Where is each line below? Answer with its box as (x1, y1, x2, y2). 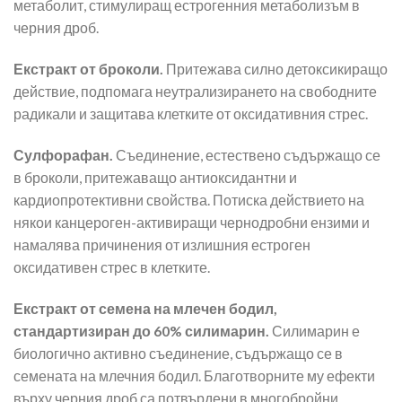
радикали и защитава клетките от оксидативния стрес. (13, 104, 368, 122)
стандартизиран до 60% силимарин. (13, 321, 269, 339)
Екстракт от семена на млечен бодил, (13, 299, 277, 317)
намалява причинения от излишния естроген (13, 235, 310, 253)
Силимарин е (269, 321, 360, 339)
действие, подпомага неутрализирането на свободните (13, 82, 377, 100)
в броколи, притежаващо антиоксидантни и (13, 168, 297, 186)
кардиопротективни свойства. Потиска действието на (13, 190, 364, 208)
